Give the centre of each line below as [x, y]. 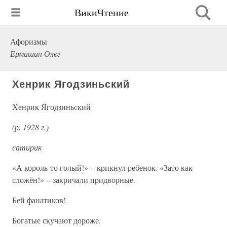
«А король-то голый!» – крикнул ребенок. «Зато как [102, 167]
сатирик [27, 147]
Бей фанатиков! [39, 200]
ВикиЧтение [102, 12]
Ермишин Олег [35, 53]
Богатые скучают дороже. [56, 220]
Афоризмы [29, 41]
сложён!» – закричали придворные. [74, 180]
